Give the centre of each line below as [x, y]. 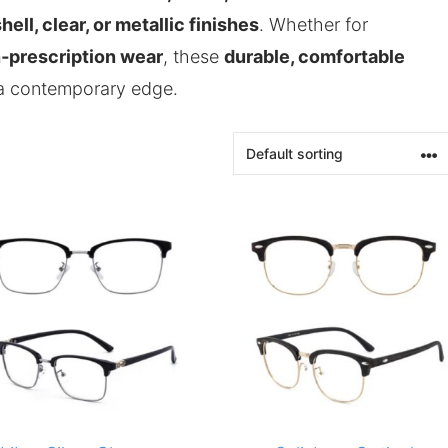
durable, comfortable [314, 56]
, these [193, 56]
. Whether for [313, 24]
